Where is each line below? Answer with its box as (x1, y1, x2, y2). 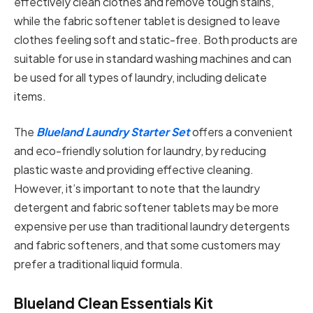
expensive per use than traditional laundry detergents (14, 219, 290, 234)
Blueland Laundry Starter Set (34, 124, 190, 140)
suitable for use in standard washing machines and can (14, 50, 291, 66)
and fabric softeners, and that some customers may (14, 238, 280, 253)
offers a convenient (190, 124, 293, 140)
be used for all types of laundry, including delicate (14, 69, 267, 85)
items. (14, 88, 46, 103)
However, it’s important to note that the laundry (14, 181, 260, 196)
